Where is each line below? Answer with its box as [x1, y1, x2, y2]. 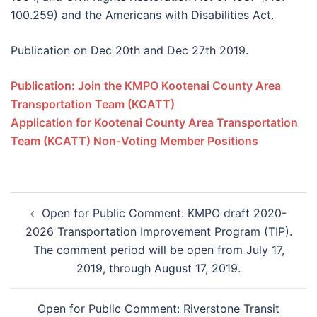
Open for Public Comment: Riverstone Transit [38, 301, 279, 316]
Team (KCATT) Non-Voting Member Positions [11, 134, 258, 148]
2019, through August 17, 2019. [76, 261, 241, 275]
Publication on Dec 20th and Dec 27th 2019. [11, 43, 248, 57]
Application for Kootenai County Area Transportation [11, 115, 298, 129]
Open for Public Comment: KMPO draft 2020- [42, 206, 287, 220]
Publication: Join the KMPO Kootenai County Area [11, 79, 281, 93]
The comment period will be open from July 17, [33, 243, 284, 257]
